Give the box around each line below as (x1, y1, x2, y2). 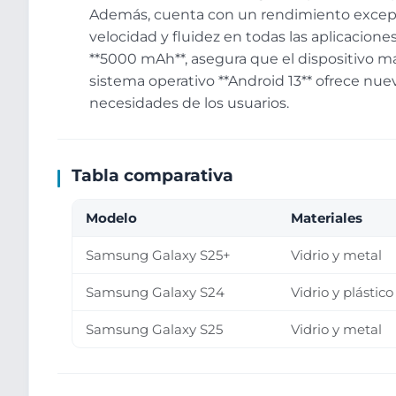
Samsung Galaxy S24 (86, 284, 225, 301)
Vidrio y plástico (291, 284, 394, 301)
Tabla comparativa (72, 164, 233, 187)
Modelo (86, 209, 138, 227)
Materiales (291, 209, 363, 227)
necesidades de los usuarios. (89, 95, 289, 112)
